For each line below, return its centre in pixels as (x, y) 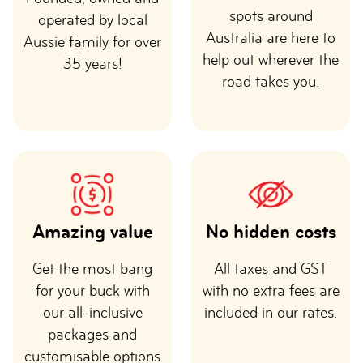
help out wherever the (271, 60)
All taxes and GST (271, 269)
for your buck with (92, 290)
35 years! (92, 64)
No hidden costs (271, 231)
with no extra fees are (271, 290)
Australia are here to (271, 38)
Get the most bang (92, 269)
